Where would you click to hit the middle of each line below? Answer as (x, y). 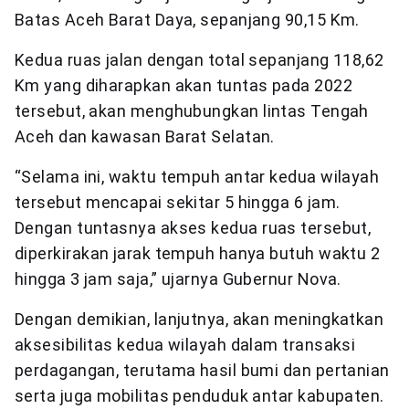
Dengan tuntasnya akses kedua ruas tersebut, (193, 228)
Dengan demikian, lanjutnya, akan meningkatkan (199, 319)
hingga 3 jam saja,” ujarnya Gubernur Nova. (178, 279)
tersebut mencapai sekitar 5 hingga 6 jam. (178, 202)
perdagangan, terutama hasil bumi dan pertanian (202, 370)
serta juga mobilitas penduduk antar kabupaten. (199, 396)
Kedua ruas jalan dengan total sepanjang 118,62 (199, 60)
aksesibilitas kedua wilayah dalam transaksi (185, 345)
